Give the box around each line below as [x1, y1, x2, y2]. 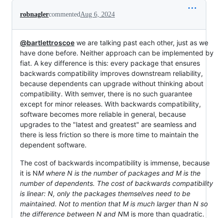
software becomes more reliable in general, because [20, 110, 186, 118]
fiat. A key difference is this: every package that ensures [20, 59, 200, 67]
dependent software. [20, 141, 87, 149]
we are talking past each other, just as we [74, 38, 208, 47]
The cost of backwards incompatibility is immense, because [20, 159, 210, 167]
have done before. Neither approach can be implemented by [20, 49, 214, 57]
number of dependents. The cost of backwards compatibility [20, 179, 213, 187]
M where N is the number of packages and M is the [38, 169, 200, 177]
